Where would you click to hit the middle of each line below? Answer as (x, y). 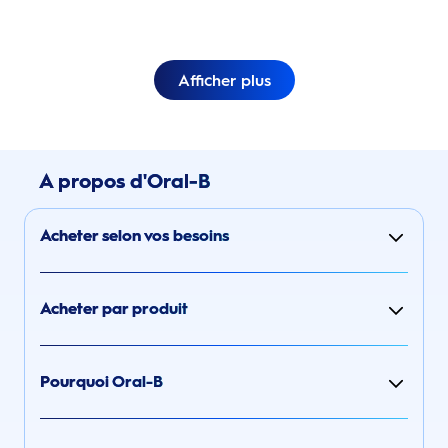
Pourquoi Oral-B (101, 381)
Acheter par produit (114, 308)
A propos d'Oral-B (125, 181)
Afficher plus (224, 80)
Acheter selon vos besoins (134, 235)
